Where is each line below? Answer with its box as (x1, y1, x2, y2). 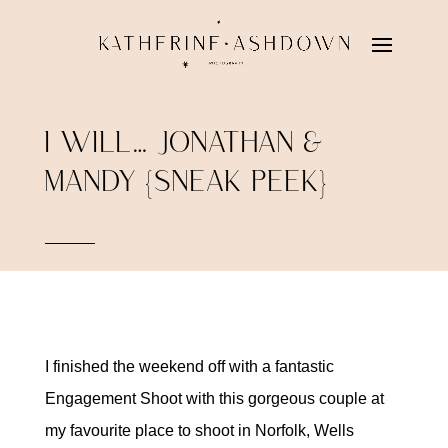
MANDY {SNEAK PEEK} (44, 162, 329, 205)
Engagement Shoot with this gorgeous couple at (44, 390, 384, 407)
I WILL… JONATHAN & (44, 123, 324, 166)
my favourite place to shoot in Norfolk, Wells (44, 422, 354, 439)
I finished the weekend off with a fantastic (44, 358, 334, 375)
